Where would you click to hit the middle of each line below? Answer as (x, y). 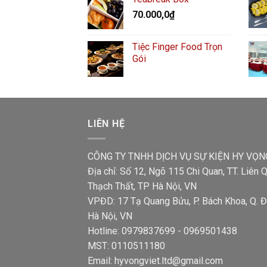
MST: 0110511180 (126, 246)
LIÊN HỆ (106, 124)
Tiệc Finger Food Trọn (177, 47)
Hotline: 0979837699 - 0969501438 (162, 231)
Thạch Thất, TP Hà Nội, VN (142, 186)
